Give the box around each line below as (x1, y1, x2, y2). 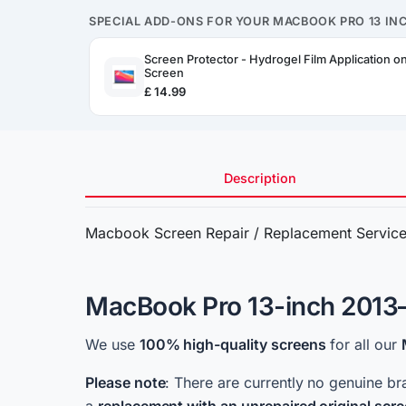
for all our (325, 335, 401, 353)
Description (223, 170, 296, 186)
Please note (85, 373, 166, 391)
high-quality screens (183, 335, 326, 353)
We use (85, 335, 140, 353)
